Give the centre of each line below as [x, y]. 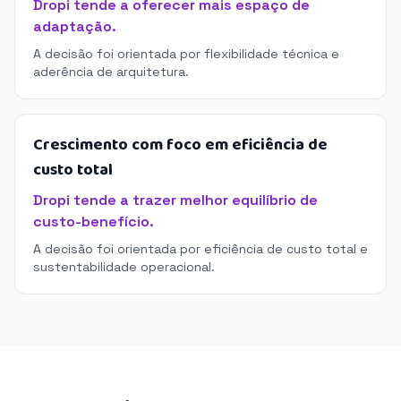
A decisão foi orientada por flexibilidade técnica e [186, 54]
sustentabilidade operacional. [124, 267]
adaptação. [75, 26]
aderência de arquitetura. [111, 72]
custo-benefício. [94, 222]
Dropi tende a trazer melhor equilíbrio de [175, 200]
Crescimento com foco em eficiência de [180, 145]
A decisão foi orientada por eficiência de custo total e [200, 249]
